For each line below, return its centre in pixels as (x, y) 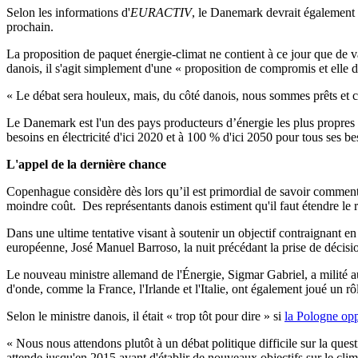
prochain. (30, 27)
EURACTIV (161, 13)
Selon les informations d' (68, 13)
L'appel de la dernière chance (86, 165)
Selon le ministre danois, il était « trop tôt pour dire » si (145, 316)
